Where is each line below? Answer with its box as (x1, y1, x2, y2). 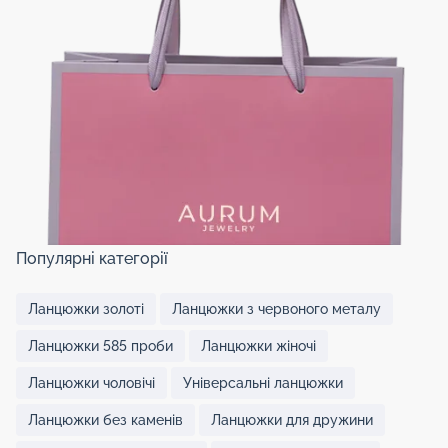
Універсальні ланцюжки (183, 374, 343, 391)
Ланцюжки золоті (28, 300, 144, 317)
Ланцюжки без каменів (28, 411, 183, 428)
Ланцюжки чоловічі (28, 374, 155, 391)
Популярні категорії (16, 248, 168, 268)
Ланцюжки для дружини (211, 411, 373, 428)
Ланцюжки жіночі (201, 337, 316, 354)
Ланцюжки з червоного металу (172, 300, 381, 317)
